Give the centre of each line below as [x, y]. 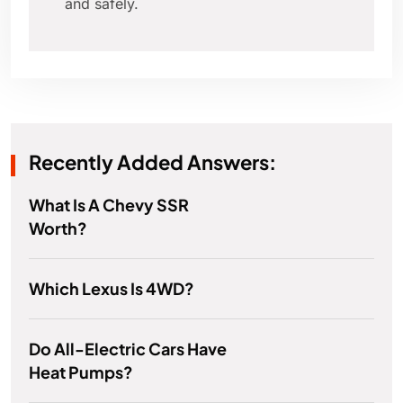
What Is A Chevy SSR [109, 205]
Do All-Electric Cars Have [128, 349]
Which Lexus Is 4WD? [112, 289]
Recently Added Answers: [152, 162]
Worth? [58, 228]
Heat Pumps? [81, 372]
